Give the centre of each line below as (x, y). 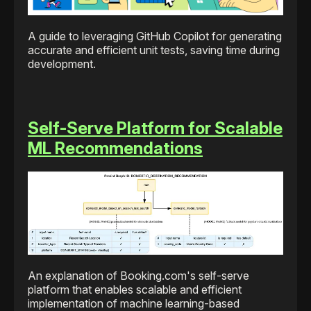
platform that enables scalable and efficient (135, 290)
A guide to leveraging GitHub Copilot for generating (155, 36)
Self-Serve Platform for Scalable (155, 128)
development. (62, 64)
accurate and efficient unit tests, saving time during (154, 50)
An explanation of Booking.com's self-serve (138, 276)
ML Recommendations (115, 148)
